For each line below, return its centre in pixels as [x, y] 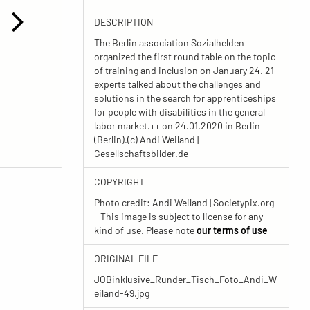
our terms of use [232, 230]
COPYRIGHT [119, 182]
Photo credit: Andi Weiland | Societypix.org [184, 202]
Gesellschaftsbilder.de [141, 153]
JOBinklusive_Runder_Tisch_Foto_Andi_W [185, 279]
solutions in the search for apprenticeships [185, 98]
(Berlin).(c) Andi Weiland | [146, 139]
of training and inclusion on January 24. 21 [184, 70]
